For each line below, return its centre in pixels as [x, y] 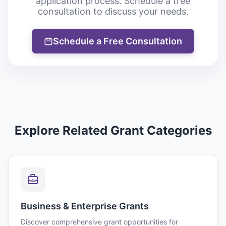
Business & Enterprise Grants [85, 206]
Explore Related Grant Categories [113, 130]
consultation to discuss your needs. [113, 11]
